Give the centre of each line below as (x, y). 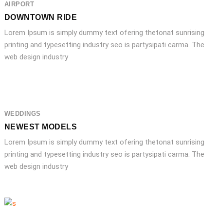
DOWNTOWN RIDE (41, 17)
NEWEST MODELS (41, 127)
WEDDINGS (22, 113)
